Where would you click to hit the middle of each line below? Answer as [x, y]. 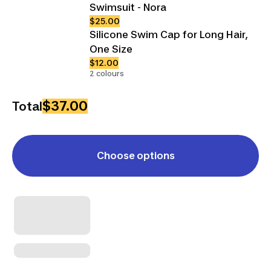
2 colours [107, 73]
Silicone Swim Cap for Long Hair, [169, 34]
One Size [111, 49]
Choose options [135, 155]
